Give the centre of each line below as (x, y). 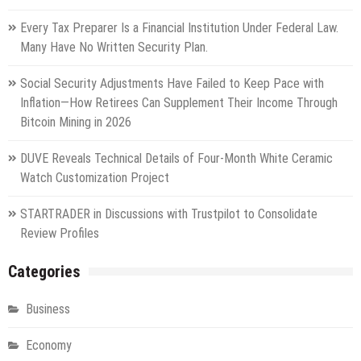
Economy (49, 346)
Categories (44, 272)
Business (48, 309)
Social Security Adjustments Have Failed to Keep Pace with (172, 84)
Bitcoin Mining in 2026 (76, 122)
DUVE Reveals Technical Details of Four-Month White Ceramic (176, 159)
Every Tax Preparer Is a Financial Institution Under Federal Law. (179, 28)
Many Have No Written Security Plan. (114, 48)
